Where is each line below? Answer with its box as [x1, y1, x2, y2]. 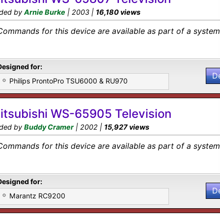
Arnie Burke [24, 8, 65, 16]
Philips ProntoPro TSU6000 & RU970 [9, 77, 128, 85]
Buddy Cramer [24, 123, 74, 131]
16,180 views [96, 8, 140, 16]
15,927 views [104, 123, 149, 131]
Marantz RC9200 [9, 192, 65, 200]
